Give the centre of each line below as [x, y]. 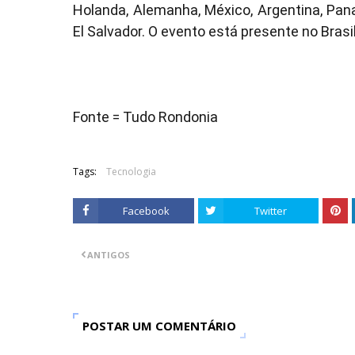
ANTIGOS [109, 255]
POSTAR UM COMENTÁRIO [159, 326]
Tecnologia [131, 172]
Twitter [271, 211]
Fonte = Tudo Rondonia [147, 117]
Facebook [146, 211]
